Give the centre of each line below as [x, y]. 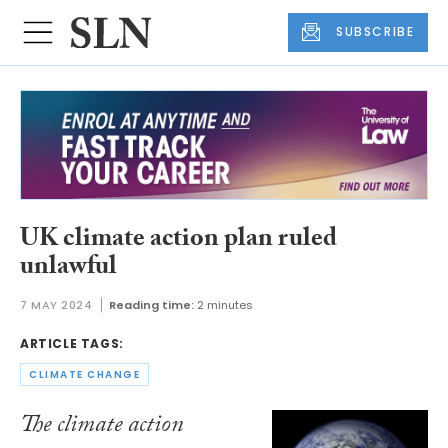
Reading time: [151, 304]
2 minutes [224, 304]
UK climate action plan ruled [178, 241]
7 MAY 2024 [56, 304]
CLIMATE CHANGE [84, 375]
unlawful [68, 269]
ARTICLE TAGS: [72, 343]
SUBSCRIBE [375, 32]
